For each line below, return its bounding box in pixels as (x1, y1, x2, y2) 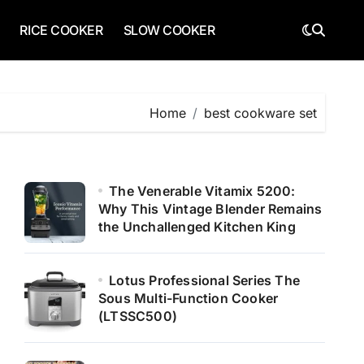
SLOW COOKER (123, 22, 215, 38)
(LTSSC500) (98, 308, 177, 324)
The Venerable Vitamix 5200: (109, 183, 296, 199)
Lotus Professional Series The (109, 272, 301, 288)
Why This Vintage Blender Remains (98, 201, 323, 217)
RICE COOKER (19, 22, 103, 38)
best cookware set (204, 104, 317, 121)
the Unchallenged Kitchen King (98, 219, 296, 235)
